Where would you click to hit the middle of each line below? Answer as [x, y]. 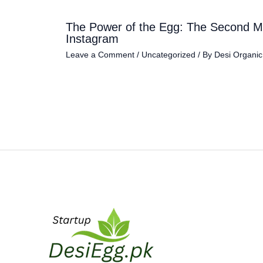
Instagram [92, 39]
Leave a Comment [100, 55]
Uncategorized [168, 55]
